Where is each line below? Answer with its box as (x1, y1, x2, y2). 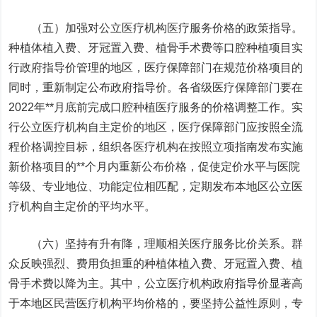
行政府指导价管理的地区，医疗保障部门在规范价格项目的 (8, 62, 304, 74)
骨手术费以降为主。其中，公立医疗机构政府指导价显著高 (8, 277, 304, 289)
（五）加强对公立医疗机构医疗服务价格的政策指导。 (8, 22, 304, 34)
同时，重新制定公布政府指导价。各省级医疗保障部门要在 (8, 81, 304, 93)
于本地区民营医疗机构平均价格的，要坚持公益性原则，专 (8, 297, 304, 309)
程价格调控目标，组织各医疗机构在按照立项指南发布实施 (8, 141, 304, 153)
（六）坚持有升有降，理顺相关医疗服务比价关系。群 (8, 238, 304, 250)
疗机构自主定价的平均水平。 (8, 200, 156, 212)
